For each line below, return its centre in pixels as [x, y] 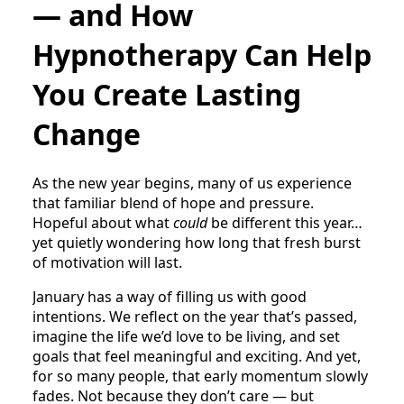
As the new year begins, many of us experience [192, 184]
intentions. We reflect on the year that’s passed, [195, 317]
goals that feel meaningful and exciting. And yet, [197, 357]
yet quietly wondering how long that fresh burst [197, 243]
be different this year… [285, 223]
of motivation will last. [107, 263]
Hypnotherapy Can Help [202, 55]
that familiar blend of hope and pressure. [173, 203]
